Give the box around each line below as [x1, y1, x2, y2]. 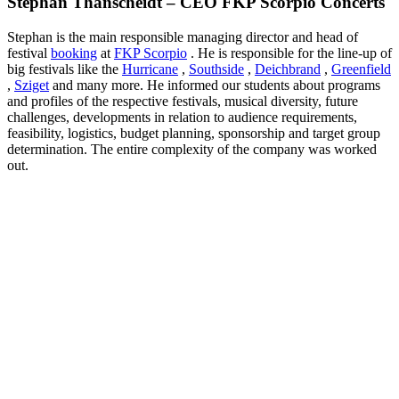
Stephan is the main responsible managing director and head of [7, 28, 358, 45]
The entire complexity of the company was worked [91, 141, 377, 157]
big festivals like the [7, 61, 122, 77]
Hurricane [122, 61, 178, 77]
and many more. [49, 77, 147, 93]
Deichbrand [255, 61, 321, 77]
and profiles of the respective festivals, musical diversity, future [7, 93, 358, 109]
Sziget [14, 77, 49, 93]
